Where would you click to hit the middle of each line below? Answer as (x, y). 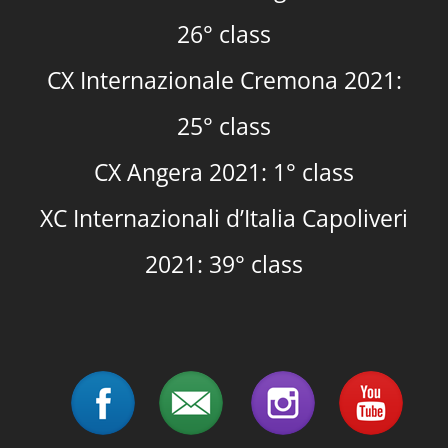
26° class (224, 34)
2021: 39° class (224, 264)
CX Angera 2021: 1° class (224, 172)
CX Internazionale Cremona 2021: (224, 80)
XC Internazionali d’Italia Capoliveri (224, 218)
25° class (224, 126)
